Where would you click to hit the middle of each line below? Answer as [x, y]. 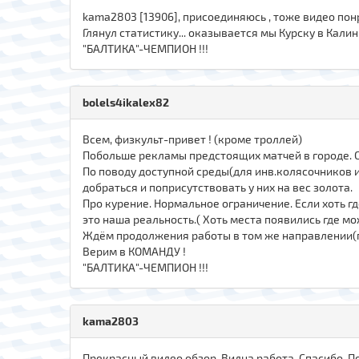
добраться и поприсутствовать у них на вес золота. [218, 187]
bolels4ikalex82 [126, 102]
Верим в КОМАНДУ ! [134, 251]
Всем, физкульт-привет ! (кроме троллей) [192, 139]
